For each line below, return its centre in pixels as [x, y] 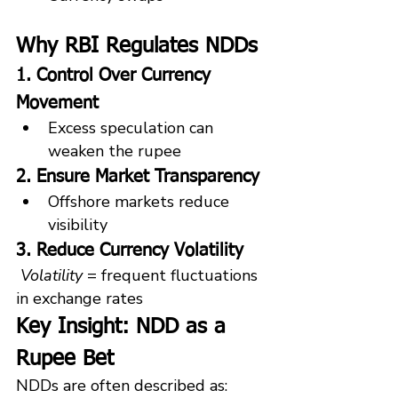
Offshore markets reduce [141, 201]
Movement [57, 103]
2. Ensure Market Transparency [138, 176]
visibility [78, 224]
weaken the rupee [115, 151]
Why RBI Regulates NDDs [137, 46]
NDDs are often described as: [122, 385]
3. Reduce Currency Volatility [130, 250]
